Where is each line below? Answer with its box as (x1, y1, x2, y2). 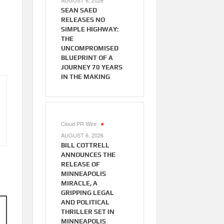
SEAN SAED (60, 6, 97, 14)
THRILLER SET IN (60, 208, 114, 216)
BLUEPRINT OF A (60, 54, 113, 62)
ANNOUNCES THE (60, 151, 115, 159)
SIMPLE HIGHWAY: (60, 25, 118, 33)
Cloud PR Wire (60, 119, 96, 128)
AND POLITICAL (60, 198, 109, 206)
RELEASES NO (60, 16, 105, 24)
